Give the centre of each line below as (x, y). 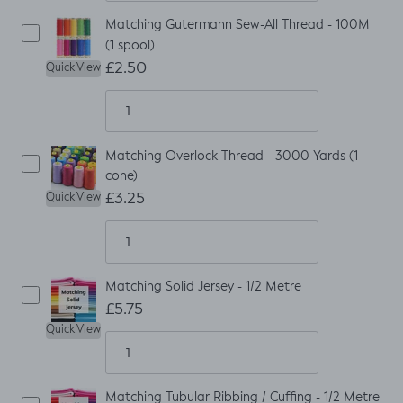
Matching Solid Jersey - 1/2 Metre (203, 287)
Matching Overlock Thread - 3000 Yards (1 (232, 156)
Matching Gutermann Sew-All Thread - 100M (237, 26)
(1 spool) (130, 45)
